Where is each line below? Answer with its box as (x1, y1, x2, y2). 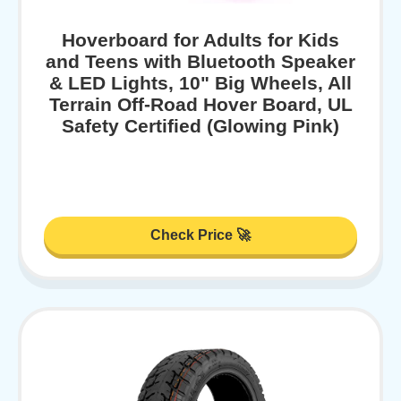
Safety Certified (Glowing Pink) (62, 115, 339, 136)
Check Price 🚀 (150, 227, 251, 243)
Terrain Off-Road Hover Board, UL (48, 93, 353, 115)
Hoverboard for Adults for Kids (62, 29, 339, 50)
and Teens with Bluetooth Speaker (46, 50, 355, 72)
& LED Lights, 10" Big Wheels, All (49, 72, 352, 93)
